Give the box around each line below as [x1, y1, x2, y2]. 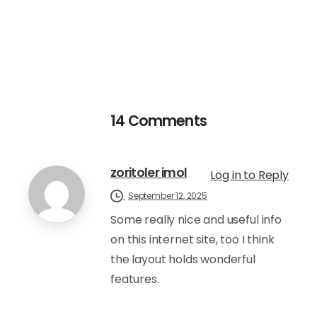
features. [110, 270, 159, 287]
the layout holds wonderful [110, 250, 255, 267]
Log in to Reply [210, 166, 289, 183]
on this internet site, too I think [110, 231, 275, 248]
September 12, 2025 [127, 189, 207, 202]
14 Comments [110, 110, 207, 131]
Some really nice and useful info [110, 211, 282, 228]
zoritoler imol [110, 163, 188, 181]
